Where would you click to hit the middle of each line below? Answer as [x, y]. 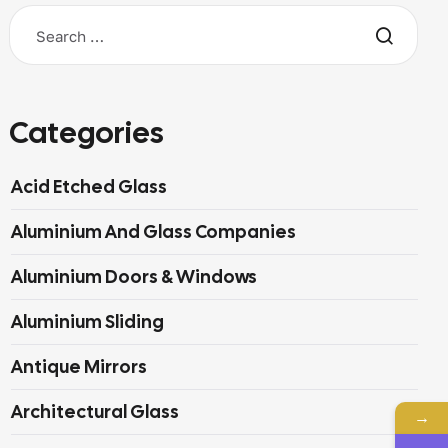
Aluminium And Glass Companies [153, 231]
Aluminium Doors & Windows [134, 276]
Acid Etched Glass [89, 186]
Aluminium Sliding [87, 321]
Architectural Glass [95, 411]
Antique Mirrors [79, 366]
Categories [86, 132]
